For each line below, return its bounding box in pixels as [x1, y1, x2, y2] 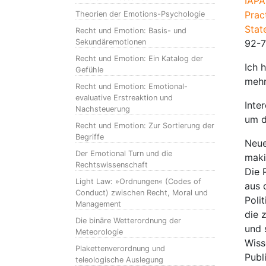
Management [75, 199, 121, 208]
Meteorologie [75, 227, 123, 236]
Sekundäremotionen [75, 37, 146, 46]
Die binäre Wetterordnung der [75, 216, 181, 225]
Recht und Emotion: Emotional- [75, 82, 188, 91]
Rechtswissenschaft [75, 160, 148, 169]
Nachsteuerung [75, 104, 130, 113]
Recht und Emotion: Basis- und [75, 26, 186, 35]
